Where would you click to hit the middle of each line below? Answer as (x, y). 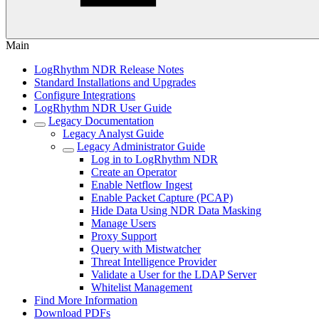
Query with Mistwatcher (146, 249)
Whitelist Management (142, 287)
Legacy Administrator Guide (141, 146)
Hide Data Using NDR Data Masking (176, 210)
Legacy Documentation (101, 121)
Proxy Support (124, 236)
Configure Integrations (85, 95)
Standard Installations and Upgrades (115, 82)
